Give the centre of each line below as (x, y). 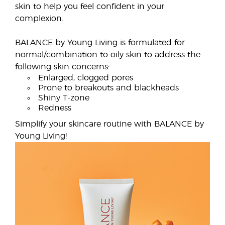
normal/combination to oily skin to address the (108, 55)
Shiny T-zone (64, 98)
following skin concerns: (62, 67)
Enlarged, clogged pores (86, 78)
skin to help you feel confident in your (90, 7)
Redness (55, 108)
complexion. (39, 19)
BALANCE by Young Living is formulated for (100, 43)
